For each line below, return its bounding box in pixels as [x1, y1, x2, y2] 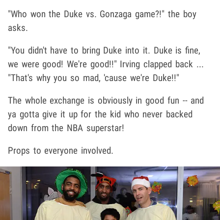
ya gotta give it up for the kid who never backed [8, 108, 192, 120]
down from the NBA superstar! [8, 122, 124, 134]
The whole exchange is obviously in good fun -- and [8, 94, 204, 106]
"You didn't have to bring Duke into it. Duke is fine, [8, 44, 200, 56]
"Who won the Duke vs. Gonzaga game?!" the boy [8, 8, 196, 20]
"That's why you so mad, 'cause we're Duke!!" [8, 72, 179, 83]
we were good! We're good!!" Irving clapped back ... [8, 58, 204, 70]
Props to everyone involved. [8, 144, 114, 156]
